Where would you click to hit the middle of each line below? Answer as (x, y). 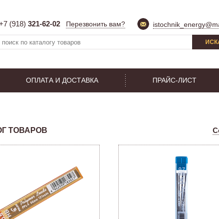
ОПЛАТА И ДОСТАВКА (62, 80)
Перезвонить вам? (96, 24)
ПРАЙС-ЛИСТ (175, 80)
